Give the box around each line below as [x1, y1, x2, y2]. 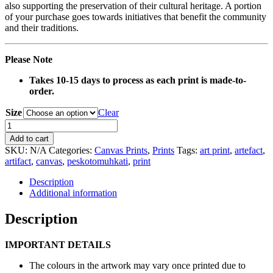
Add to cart [10, 134, 49, 144]
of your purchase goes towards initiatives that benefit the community [5, 12, 266, 23]
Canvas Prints [94, 145, 147, 156]
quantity [4, 207, 35, 218]
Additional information [29, 188, 117, 199]
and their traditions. [5, 23, 79, 34]
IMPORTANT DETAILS [5, 239, 111, 250]
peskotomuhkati [67, 156, 128, 167]
